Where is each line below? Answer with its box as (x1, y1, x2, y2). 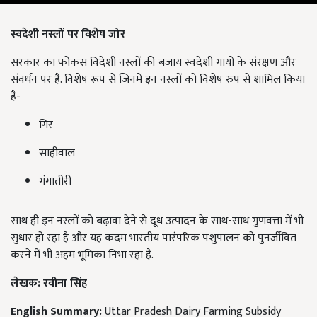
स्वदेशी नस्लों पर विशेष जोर (11, 24, 125, 44)
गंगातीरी (39, 171, 71, 191)
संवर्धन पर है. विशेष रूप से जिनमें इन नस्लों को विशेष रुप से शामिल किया (11, 69, 305, 89)
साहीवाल (39, 143, 75, 163)
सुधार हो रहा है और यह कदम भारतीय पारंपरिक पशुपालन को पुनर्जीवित (11, 228, 296, 248)
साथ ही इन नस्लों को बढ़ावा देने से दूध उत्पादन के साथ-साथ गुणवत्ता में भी (11, 211, 304, 231)
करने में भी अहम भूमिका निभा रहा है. (11, 245, 154, 265)
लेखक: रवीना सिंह (11, 273, 87, 293)
